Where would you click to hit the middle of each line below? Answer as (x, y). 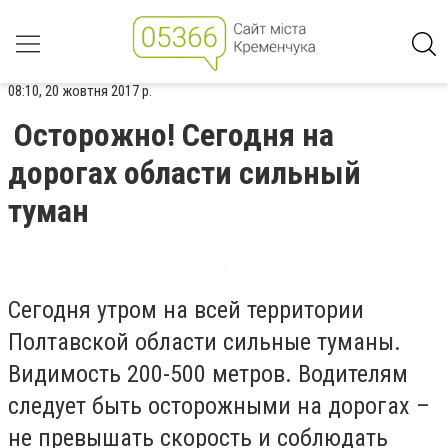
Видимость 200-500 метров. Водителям (208, 374)
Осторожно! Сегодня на (174, 135)
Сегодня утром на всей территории (186, 310)
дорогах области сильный (184, 173)
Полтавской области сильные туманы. (204, 342)
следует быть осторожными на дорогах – (219, 406)
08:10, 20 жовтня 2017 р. (80, 91)
